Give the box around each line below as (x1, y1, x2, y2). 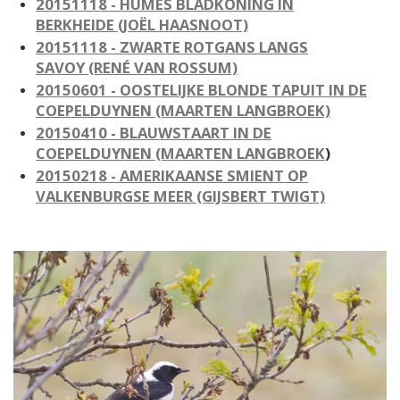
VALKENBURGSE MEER (36, 185, 193, 206)
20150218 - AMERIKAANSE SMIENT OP (36, 164, 308, 186)
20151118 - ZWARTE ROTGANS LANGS (36, 36, 308, 57)
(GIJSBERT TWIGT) (193, 185, 325, 206)
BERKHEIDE (36, 13, 114, 35)
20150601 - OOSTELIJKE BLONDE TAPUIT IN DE (36, 79, 367, 100)
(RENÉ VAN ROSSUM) (88, 56, 237, 78)
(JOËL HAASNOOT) (118, 13, 248, 35)
